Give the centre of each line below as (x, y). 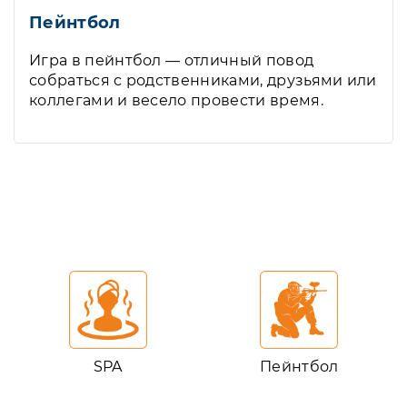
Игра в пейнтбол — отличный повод (172, 60)
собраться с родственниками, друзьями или (203, 80)
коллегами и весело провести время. (176, 100)
